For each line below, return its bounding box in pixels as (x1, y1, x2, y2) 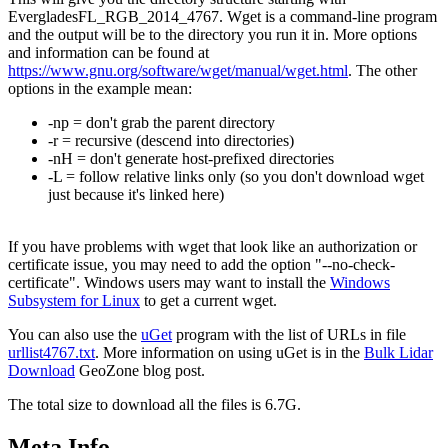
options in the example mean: (8, 80, 192, 98)
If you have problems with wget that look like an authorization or (8, 238, 417, 256)
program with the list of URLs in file (172, 326, 406, 344)
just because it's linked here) (48, 186, 224, 204)
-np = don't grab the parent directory (48, 114, 275, 132)
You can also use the (8, 326, 141, 344)
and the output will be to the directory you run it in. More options (8, 26, 417, 44)
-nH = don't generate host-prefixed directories (48, 150, 334, 168)
